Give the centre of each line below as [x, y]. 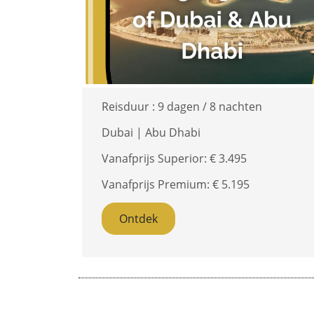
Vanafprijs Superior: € [160, 158]
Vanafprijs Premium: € [162, 184]
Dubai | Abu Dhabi [151, 132]
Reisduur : [130, 106]
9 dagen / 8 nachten [210, 106]
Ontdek [138, 218]
